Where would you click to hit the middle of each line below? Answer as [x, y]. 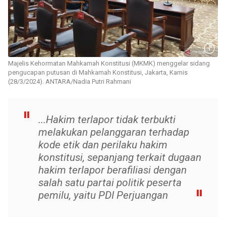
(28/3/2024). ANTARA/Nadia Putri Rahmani [70, 82]
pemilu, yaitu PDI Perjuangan [103, 195]
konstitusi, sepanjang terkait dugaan [120, 158]
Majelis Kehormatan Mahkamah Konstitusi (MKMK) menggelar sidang [109, 64]
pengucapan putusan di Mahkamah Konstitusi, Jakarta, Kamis [98, 73]
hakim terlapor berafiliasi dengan [112, 170]
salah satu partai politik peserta [110, 183]
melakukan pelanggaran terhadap [114, 132]
